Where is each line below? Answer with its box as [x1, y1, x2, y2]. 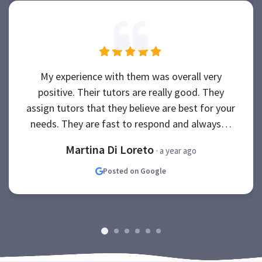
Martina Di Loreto [65, 142, 156, 157]
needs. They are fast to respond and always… [30, 117, 232, 130]
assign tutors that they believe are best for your [26, 101, 236, 115]
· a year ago [156, 145, 196, 156]
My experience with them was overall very [40, 70, 222, 83]
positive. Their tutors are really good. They [37, 85, 224, 99]
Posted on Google [103, 166, 167, 176]
